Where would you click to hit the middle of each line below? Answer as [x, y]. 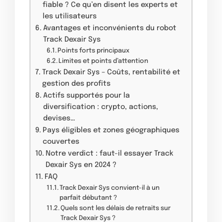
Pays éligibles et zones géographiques [111, 130]
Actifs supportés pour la [86, 95]
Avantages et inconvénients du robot [110, 28]
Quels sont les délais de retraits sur [116, 208]
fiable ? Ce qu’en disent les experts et [110, 5]
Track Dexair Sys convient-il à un [110, 188]
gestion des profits [76, 83]
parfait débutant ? [88, 198]
